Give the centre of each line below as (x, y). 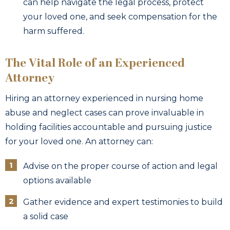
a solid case (46, 216)
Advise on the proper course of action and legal (120, 166)
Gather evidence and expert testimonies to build (123, 202)
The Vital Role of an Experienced (95, 63)
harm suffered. (54, 31)
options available (57, 180)
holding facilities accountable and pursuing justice (109, 127)
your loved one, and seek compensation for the (120, 16)
